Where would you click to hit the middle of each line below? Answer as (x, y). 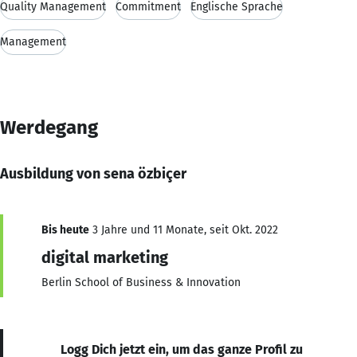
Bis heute (65, 229)
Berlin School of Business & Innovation (141, 282)
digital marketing (105, 257)
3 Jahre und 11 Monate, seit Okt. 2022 (184, 229)
